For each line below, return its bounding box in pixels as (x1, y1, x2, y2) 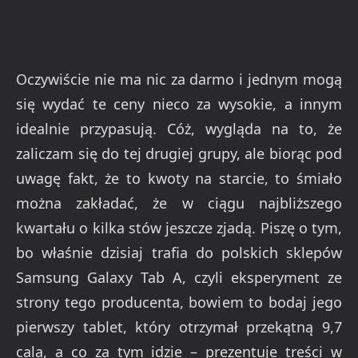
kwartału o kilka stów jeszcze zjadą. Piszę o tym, (16, 218, 342, 238)
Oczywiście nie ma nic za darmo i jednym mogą (16, 70, 342, 89)
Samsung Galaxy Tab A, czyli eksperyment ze (16, 268, 342, 288)
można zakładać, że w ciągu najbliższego (16, 193, 342, 213)
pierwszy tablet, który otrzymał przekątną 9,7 (16, 317, 342, 337)
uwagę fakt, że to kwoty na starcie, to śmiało (16, 169, 342, 189)
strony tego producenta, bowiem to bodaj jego (16, 292, 342, 312)
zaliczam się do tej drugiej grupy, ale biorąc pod (16, 144, 342, 164)
